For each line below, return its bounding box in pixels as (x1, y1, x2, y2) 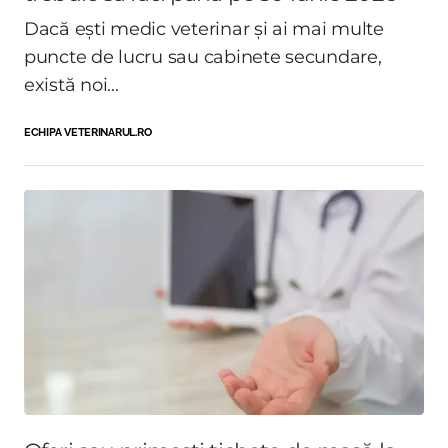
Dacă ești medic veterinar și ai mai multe (24, 17, 384, 40)
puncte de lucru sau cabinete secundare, (24, 45, 382, 68)
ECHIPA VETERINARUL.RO (24, 124, 152, 139)
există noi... (24, 73, 119, 96)
